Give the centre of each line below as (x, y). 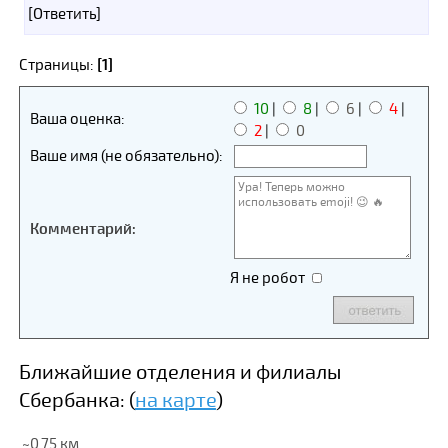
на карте (175, 400)
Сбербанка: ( (76, 400)
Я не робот (268, 278)
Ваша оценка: (77, 119)
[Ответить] (64, 14)
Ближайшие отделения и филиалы (179, 372)
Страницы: (57, 65)
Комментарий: (82, 229)
